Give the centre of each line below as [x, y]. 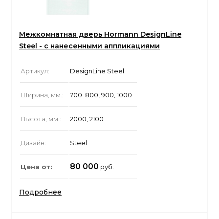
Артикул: [35, 71]
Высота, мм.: [41, 119]
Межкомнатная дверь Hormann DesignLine [100, 34]
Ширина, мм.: [42, 95]
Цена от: [36, 167]
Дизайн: [33, 143]
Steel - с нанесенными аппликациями [89, 46]
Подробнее [40, 192]
